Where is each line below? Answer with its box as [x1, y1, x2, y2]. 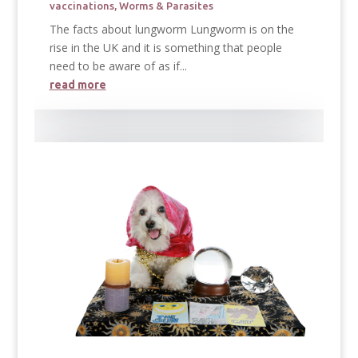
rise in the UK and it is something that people [49, 40, 282, 56]
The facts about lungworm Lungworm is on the [49, 22, 294, 38]
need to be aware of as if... [49, 58, 187, 74]
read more [49, 78, 106, 92]
